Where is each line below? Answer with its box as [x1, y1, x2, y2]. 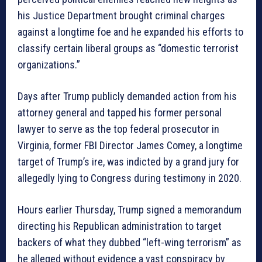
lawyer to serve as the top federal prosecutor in [18, 122, 219, 135]
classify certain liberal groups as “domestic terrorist [18, 42, 239, 54]
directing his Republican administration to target [18, 219, 222, 232]
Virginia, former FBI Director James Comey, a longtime [18, 139, 243, 151]
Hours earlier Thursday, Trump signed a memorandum [18, 203, 242, 216]
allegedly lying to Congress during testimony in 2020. [18, 171, 242, 184]
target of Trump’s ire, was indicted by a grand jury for [18, 155, 239, 168]
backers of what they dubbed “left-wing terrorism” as [18, 236, 242, 249]
